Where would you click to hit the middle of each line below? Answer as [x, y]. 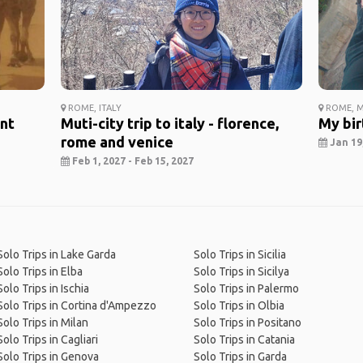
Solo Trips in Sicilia [239, 255]
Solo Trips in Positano [247, 323]
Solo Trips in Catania [244, 340]
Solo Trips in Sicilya [241, 272]
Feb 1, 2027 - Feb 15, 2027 [131, 161]
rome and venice [117, 142]
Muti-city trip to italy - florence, [169, 124]
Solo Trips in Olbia [239, 306]
